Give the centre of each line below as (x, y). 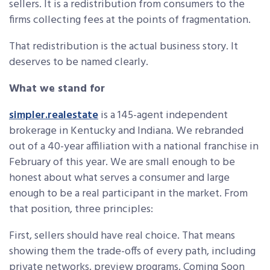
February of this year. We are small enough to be (122, 163)
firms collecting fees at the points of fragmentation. (130, 20)
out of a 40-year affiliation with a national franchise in (134, 147)
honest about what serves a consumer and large (119, 178)
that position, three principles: (81, 210)
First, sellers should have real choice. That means (122, 236)
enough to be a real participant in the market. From (128, 194)
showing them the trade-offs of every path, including (132, 252)
